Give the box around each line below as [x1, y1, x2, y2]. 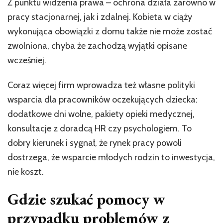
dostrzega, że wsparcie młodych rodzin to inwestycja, [7, 151, 215, 163]
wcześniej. [7, 54, 46, 66]
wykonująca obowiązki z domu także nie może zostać [7, 25, 212, 37]
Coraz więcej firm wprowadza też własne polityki [7, 79, 195, 91]
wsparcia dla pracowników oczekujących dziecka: [7, 94, 198, 105]
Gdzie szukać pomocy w [7, 188, 165, 210]
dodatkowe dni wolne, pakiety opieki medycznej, [7, 108, 195, 119]
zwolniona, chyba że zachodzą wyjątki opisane [7, 40, 187, 51]
